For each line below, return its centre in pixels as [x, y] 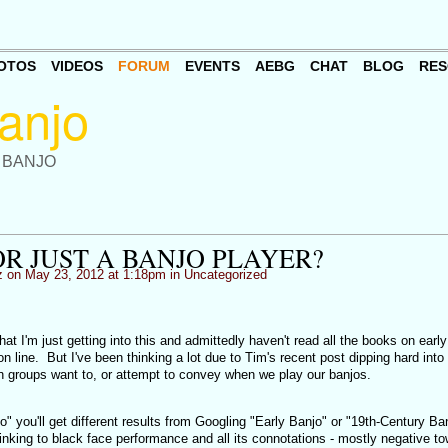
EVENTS [212, 66]
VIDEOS [76, 66]
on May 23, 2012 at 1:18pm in [93, 274]
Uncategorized [225, 274]
